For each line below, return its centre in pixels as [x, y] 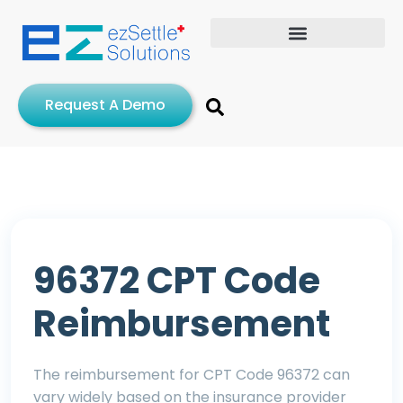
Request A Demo [105, 104]
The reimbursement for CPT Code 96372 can [192, 374]
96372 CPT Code [177, 280]
